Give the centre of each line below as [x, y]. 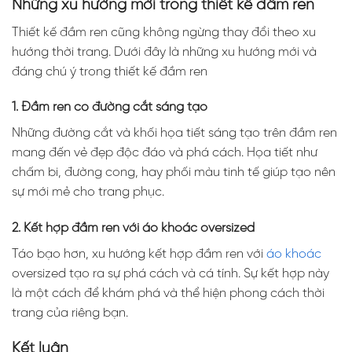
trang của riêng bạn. [70, 313]
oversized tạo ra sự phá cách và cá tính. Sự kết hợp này [170, 274]
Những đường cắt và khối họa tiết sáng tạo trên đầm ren [174, 134]
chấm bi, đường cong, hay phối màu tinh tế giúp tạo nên [174, 173]
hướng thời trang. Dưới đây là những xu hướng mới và [164, 52]
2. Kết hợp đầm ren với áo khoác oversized [133, 229]
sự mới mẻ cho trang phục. [88, 192]
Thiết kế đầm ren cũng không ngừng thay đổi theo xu [164, 32]
